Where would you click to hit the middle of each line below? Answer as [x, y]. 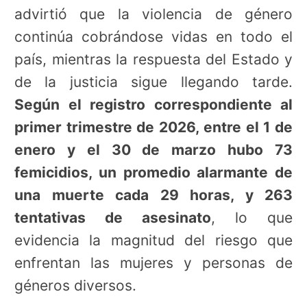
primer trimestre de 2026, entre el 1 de [153, 127]
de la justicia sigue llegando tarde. [153, 82]
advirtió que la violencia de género [153, 14]
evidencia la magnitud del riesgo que [153, 240]
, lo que [252, 217]
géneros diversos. [75, 285]
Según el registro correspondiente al [153, 104]
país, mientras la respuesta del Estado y [153, 59]
